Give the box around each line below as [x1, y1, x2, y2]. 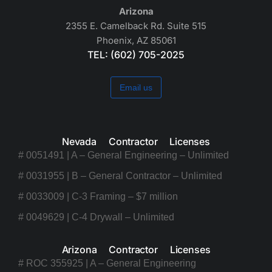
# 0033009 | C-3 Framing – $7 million [18, 191, 178, 202]
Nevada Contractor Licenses [61, 135, 211, 148]
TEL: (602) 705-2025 [87, 49, 185, 61]
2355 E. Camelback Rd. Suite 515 [66, 20, 206, 32]
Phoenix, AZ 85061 [96, 35, 176, 47]
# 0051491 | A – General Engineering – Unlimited [18, 150, 229, 161]
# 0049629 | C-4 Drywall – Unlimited [18, 212, 174, 223]
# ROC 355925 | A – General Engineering [18, 258, 196, 269]
